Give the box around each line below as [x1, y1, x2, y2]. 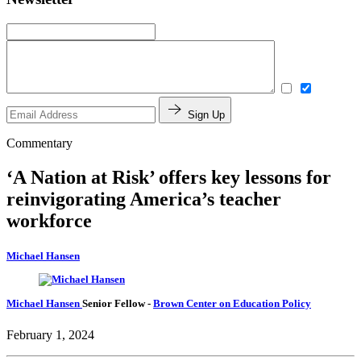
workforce [6, 210, 92, 231]
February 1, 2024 [6, 327, 94, 342]
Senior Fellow [82, 297, 147, 309]
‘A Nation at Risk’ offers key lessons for [6, 166, 331, 188]
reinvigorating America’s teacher [6, 188, 281, 210]
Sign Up [188, 108, 225, 121]
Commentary [6, 135, 73, 150]
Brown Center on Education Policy [153, 297, 311, 309]
